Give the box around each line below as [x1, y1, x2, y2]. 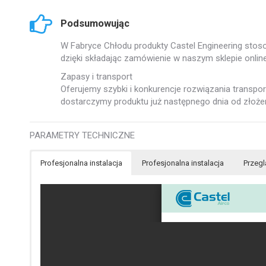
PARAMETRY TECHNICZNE [30, 129, 135, 141]
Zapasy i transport [61, 71, 132, 83]
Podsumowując [61, 18, 129, 30]
